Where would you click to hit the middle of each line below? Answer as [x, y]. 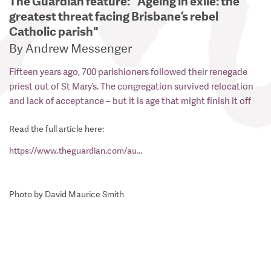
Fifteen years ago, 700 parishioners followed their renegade [128, 72]
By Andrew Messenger [70, 48]
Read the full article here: [57, 129]
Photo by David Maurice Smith [67, 194]
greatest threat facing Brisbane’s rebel [114, 16]
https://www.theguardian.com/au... [76, 150]
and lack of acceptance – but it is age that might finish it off [130, 101]
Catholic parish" [54, 31]
